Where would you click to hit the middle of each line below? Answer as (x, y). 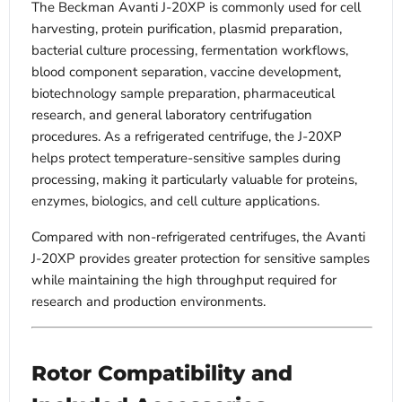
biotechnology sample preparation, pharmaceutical (183, 94)
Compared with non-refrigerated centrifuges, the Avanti (198, 237)
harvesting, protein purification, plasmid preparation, (187, 29)
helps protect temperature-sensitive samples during (186, 158)
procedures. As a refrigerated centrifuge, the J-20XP (187, 137)
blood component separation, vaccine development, (186, 72)
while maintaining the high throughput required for (184, 280)
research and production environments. (149, 302)
